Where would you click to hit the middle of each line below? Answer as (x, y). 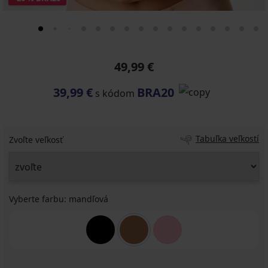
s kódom (115, 93)
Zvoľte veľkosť (36, 140)
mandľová (89, 199)
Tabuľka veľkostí (227, 138)
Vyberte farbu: (39, 199)
